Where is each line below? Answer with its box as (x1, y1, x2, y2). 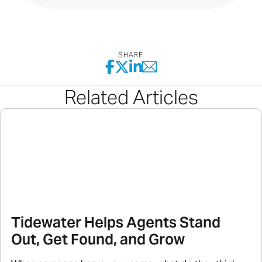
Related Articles (64, 84, 198, 109)
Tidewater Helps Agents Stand (11, 212, 221, 232)
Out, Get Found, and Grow (11, 229, 185, 249)
